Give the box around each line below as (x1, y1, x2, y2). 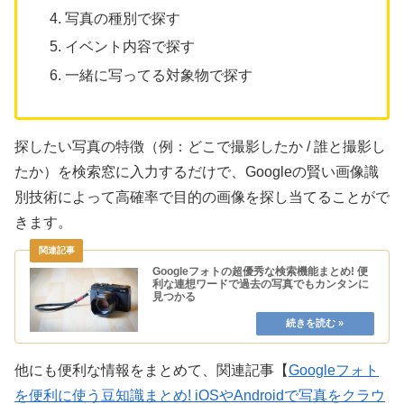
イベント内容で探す (65, 39, 196, 55)
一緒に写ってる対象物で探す (65, 67, 253, 83)
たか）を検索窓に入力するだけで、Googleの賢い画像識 (14, 163, 379, 179)
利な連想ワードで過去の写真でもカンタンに (152, 277, 369, 290)
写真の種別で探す (65, 11, 181, 27)
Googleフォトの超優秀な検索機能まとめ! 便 (152, 264, 368, 278)
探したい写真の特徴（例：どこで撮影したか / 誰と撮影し (14, 138, 386, 154)
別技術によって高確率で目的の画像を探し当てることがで (14, 188, 390, 205)
